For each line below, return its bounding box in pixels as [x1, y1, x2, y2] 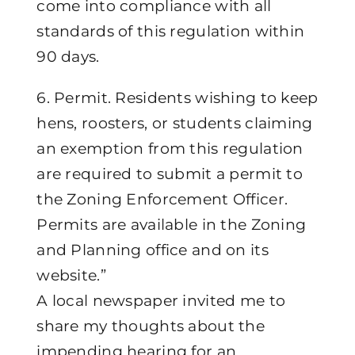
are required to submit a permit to [36, 164, 303, 183]
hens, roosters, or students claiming [36, 113, 313, 132]
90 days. [36, 47, 100, 66]
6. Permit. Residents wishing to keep [36, 88, 319, 107]
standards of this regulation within [36, 21, 305, 40]
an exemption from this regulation [36, 139, 303, 158]
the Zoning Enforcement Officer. [36, 189, 288, 208]
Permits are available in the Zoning [36, 215, 307, 234]
